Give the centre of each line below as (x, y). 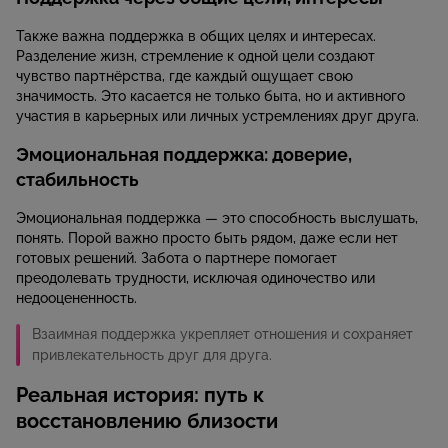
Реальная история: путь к (140, 395)
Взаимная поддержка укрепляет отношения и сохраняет (222, 334)
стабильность (77, 180)
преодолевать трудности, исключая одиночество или (195, 278)
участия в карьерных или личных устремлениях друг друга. (217, 116)
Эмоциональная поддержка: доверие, (184, 155)
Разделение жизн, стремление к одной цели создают (195, 56)
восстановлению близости (147, 421)
